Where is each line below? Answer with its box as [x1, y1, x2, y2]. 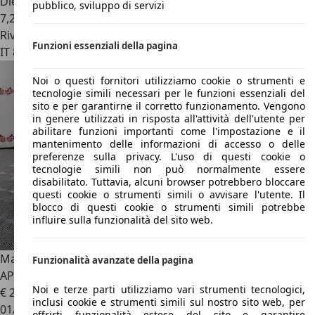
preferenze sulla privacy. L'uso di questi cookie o [32, 150, 305, 164]
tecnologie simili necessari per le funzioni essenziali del [32, 86, 305, 101]
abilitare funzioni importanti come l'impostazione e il [32, 124, 305, 139]
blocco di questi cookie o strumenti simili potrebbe [32, 200, 305, 214]
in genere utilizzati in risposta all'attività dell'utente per [32, 112, 305, 126]
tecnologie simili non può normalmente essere [32, 162, 305, 176]
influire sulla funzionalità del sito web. [32, 213, 213, 227]
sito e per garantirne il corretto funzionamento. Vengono [32, 99, 305, 113]
